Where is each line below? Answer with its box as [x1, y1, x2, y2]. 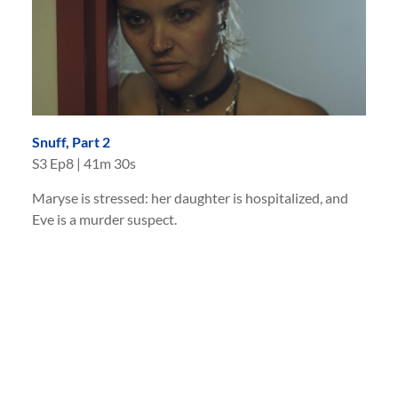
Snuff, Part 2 [32, 132, 110, 150]
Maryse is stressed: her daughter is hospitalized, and [32, 188, 348, 206]
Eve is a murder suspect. [32, 210, 177, 227]
